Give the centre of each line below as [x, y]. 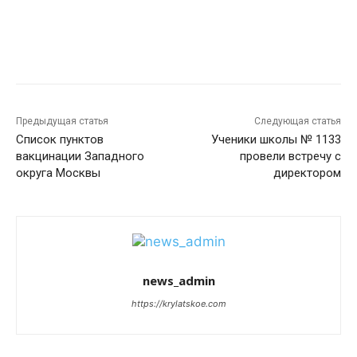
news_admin [178, 281]
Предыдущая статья [62, 122]
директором [307, 173]
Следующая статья [297, 122]
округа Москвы [58, 173]
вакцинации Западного [80, 157]
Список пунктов [60, 140]
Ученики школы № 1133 [276, 140]
